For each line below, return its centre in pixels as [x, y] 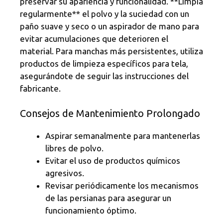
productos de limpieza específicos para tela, [104, 64]
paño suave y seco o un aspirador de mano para [110, 26]
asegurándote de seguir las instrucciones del [104, 76]
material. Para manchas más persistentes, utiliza [111, 51]
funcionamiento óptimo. [91, 210]
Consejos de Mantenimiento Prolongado [110, 113]
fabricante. [40, 89]
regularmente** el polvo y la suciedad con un [105, 14]
